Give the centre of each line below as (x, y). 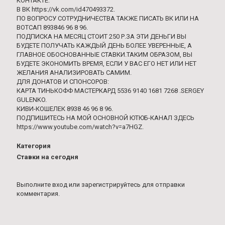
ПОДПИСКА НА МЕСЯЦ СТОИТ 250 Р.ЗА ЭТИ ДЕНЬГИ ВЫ (101, 36)
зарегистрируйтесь (111, 185)
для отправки (163, 185)
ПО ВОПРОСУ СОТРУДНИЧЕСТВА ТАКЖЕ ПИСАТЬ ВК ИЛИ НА (108, 18)
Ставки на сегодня (47, 157)
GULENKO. (32, 100)
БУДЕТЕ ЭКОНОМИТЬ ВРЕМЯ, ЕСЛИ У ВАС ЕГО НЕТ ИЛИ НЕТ (106, 64)
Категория (34, 146)
